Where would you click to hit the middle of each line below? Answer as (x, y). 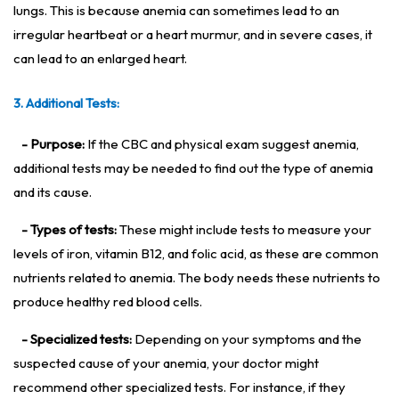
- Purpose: (53, 144)
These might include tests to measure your (244, 230)
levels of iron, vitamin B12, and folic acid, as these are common (196, 254)
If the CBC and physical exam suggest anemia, (222, 144)
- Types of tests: (69, 230)
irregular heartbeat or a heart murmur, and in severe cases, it (193, 35)
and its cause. (53, 192)
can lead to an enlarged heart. (100, 59)
